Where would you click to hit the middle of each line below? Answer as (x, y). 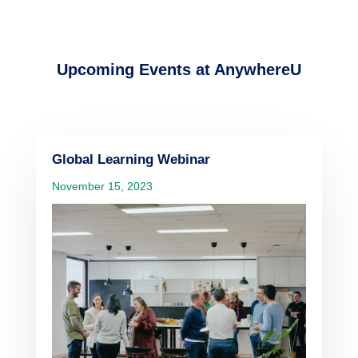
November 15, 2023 (102, 186)
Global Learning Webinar (131, 159)
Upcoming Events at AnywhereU (179, 69)
